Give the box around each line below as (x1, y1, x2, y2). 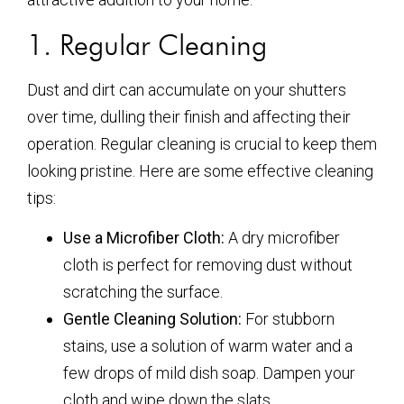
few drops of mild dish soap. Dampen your (63, 363, 355, 383)
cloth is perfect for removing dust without (63, 255, 353, 275)
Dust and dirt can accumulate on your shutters (27, 80, 346, 99)
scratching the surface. (63, 282, 223, 302)
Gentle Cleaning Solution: (63, 309, 242, 329)
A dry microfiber (225, 228, 340, 248)
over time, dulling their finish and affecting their (27, 107, 351, 126)
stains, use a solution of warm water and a (63, 336, 353, 356)
